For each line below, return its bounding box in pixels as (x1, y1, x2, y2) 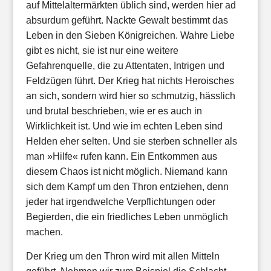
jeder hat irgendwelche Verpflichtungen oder (25, 197, 215, 207)
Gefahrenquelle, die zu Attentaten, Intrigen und (25, 60, 224, 71)
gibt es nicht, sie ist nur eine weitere (25, 45, 178, 56)
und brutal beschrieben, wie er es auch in (25, 106, 202, 116)
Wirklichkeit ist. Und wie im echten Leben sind (25, 121, 223, 131)
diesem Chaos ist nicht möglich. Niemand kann (25, 166, 227, 177)
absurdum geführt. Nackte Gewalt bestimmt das (25, 15, 228, 25)
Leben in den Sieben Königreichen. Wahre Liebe (25, 30, 235, 41)
